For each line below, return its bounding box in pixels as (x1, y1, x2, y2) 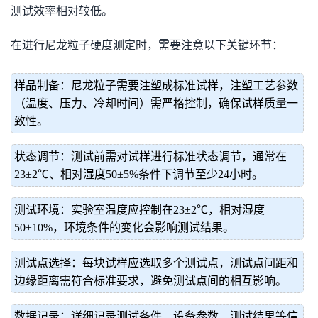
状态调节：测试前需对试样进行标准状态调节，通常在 (14, 150, 287, 163)
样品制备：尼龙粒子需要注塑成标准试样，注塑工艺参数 (14, 79, 298, 92)
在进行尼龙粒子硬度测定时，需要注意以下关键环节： (11, 39, 283, 51)
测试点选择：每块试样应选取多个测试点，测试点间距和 (14, 257, 298, 269)
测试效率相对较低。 (11, 5, 113, 17)
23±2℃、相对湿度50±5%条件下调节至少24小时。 (14, 168, 263, 180)
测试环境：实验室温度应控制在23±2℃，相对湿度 (14, 204, 265, 216)
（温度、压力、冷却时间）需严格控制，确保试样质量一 (14, 97, 298, 109)
